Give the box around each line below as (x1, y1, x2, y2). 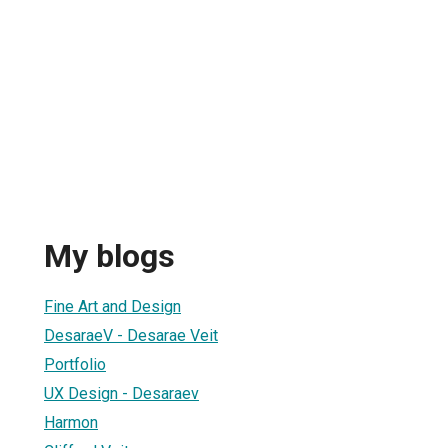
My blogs (44, 237, 175, 276)
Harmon (44, 412, 98, 432)
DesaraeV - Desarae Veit (44, 325, 218, 345)
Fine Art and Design (44, 296, 181, 316)
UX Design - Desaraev (44, 383, 199, 403)
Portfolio (44, 354, 106, 374)
